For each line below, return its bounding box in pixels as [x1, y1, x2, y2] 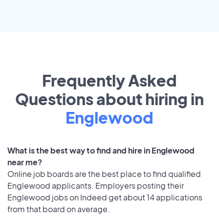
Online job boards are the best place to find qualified [7, 169, 201, 179]
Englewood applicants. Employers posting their [7, 180, 184, 191]
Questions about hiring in [15, 89, 204, 109]
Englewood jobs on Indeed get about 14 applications [7, 192, 202, 203]
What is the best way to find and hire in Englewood [7, 145, 195, 156]
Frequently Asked [42, 70, 177, 90]
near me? [7, 157, 42, 168]
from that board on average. [7, 204, 110, 215]
